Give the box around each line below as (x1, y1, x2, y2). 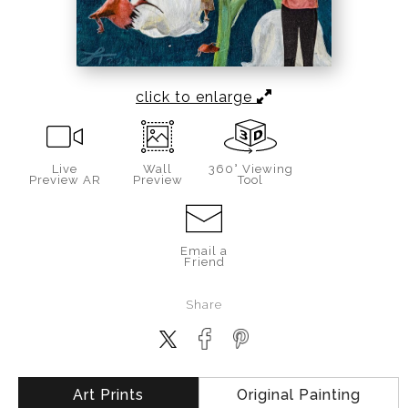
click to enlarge (136, 88, 257, 107)
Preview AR (28, 173, 101, 188)
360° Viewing (208, 162, 293, 177)
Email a (180, 244, 228, 259)
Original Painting (236, 386, 361, 404)
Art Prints (72, 386, 144, 404)
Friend (183, 255, 225, 270)
